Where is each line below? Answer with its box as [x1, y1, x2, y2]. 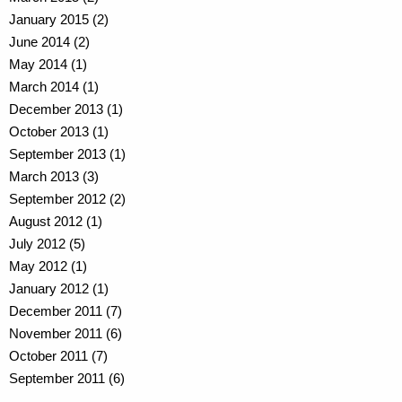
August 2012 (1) [9, 213, 102, 229]
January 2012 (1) [9, 280, 109, 296]
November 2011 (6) [9, 325, 122, 341]
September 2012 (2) [9, 190, 126, 206]
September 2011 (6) [9, 370, 125, 386]
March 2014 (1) [9, 78, 99, 94]
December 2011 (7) [9, 302, 122, 319]
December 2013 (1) [9, 100, 123, 117]
